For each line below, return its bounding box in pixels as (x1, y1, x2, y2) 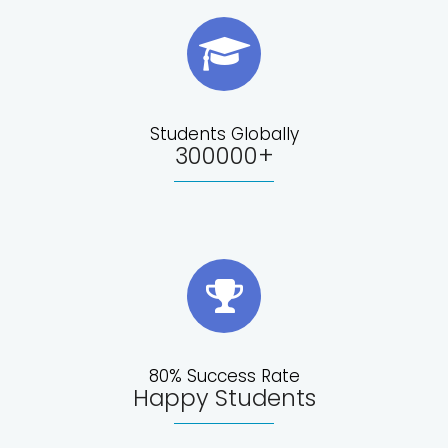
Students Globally (149, 121, 299, 146)
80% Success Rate (148, 363, 300, 388)
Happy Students (132, 381, 316, 414)
